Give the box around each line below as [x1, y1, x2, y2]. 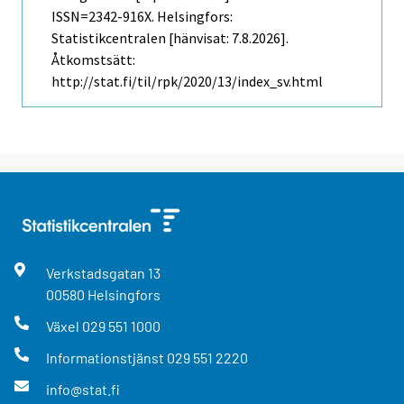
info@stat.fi [45, 381, 120, 399]
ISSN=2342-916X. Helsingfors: [51, 6, 233, 25]
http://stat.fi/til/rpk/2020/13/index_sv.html [51, 71, 323, 90]
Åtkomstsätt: [51, 50, 135, 69]
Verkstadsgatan [45, 263, 148, 281]
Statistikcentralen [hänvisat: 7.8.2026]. [51, 28, 289, 47]
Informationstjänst [45, 349, 167, 367]
